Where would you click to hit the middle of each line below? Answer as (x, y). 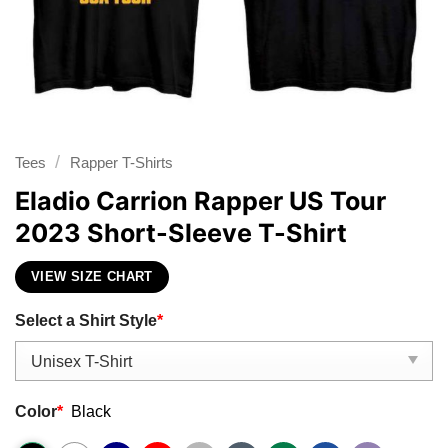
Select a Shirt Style (86, 319)
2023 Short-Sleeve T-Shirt (181, 232)
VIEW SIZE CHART (92, 277)
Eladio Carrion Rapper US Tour (200, 200)
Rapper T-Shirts (121, 162)
